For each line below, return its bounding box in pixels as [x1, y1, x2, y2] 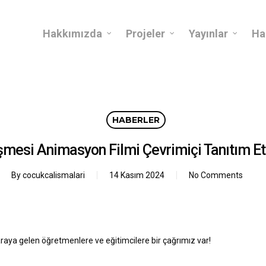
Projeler [126, 27, 165, 40]
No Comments [189, 170, 243, 180]
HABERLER [112, 115, 160, 125]
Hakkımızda [43, 27, 102, 40]
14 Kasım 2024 [109, 170, 164, 180]
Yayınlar [189, 27, 228, 40]
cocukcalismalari [23, 170, 85, 180]
